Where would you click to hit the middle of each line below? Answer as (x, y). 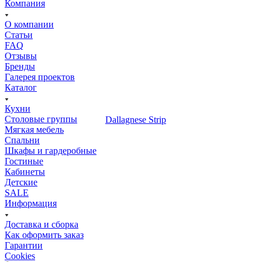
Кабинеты (25, 171)
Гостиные (24, 161)
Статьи (19, 35)
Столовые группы (41, 119)
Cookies (20, 256)
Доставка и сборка (42, 224)
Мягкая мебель (34, 129)
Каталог (21, 87)
